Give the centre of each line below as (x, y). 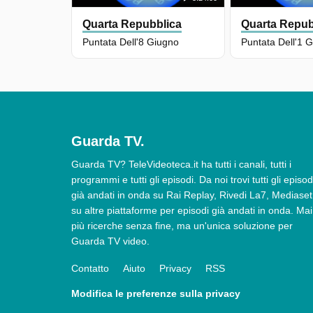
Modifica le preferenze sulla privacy (156, 294)
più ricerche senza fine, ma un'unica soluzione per (182, 226)
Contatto (90, 269)
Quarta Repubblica (132, 24)
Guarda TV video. (110, 241)
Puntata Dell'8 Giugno (131, 42)
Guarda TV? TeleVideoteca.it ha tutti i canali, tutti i (181, 165)
